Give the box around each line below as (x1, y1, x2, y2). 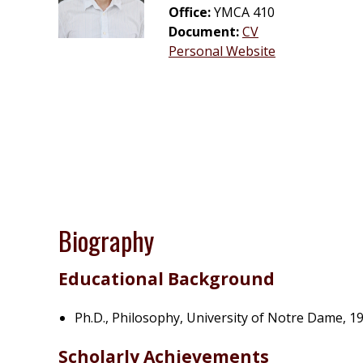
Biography (58, 221, 154, 259)
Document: (168, 23, 242, 41)
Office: (168, 3, 214, 21)
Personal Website (168, 42, 275, 60)
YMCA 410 (213, 3, 275, 21)
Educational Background (58, 267, 275, 290)
